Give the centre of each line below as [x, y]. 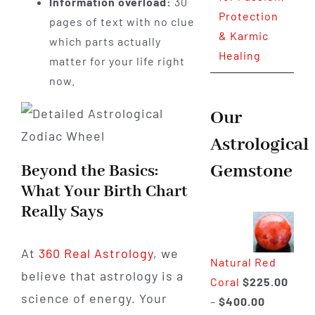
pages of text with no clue [122, 22]
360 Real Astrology [96, 253]
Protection [248, 16]
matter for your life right [117, 61]
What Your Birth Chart [104, 192]
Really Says [62, 212]
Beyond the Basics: [89, 172]
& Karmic [243, 36]
